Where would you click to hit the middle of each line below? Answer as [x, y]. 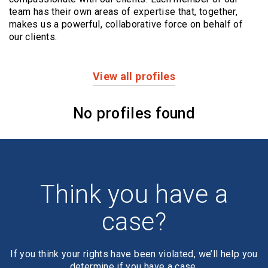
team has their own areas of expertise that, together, [124, 12]
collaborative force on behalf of [174, 24]
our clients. [33, 37]
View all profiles [134, 76]
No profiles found [134, 113]
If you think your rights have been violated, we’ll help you [134, 254]
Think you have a [134, 194]
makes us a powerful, [57, 24]
